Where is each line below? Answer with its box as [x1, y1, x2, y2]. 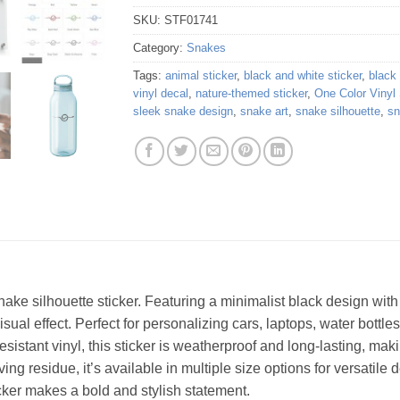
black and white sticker [244, 69, 362, 83]
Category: [133, 41, 187, 55]
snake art [240, 104, 288, 119]
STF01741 [164, 13, 218, 28]
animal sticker [165, 69, 237, 83]
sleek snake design [133, 104, 233, 119]
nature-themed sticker [196, 87, 307, 101]
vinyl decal [133, 87, 188, 101]
